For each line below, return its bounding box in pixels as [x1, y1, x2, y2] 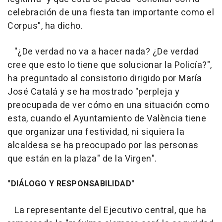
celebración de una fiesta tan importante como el [7, 6, 214, 20]
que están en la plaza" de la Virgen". [7, 152, 157, 166]
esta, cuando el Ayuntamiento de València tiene [7, 112, 206, 126]
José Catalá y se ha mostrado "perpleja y [7, 85, 179, 99]
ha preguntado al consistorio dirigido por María [7, 72, 202, 86]
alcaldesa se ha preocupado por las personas [7, 139, 199, 153]
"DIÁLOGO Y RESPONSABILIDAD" [7, 178, 135, 190]
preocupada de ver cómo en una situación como [7, 99, 209, 112]
